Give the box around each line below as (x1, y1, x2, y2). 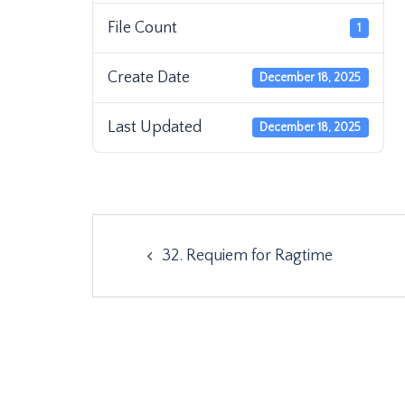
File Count (108, 19, 177, 37)
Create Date (108, 69, 190, 87)
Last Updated (108, 118, 202, 137)
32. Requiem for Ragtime (162, 247, 333, 265)
